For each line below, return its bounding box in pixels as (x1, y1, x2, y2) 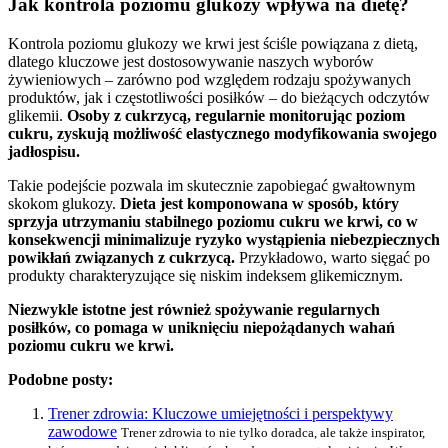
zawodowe (48, 422, 117, 440)
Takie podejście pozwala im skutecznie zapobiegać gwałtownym (8, 176, 415, 194)
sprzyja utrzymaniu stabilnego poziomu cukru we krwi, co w (8, 212, 418, 230)
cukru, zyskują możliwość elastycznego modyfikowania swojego (8, 124, 437, 142)
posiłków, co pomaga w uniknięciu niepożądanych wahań (8, 318, 395, 336)
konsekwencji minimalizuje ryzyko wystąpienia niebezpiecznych (8, 230, 440, 248)
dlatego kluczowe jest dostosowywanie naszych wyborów (8, 52, 374, 70)
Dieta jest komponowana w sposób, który (120, 194, 399, 212)
